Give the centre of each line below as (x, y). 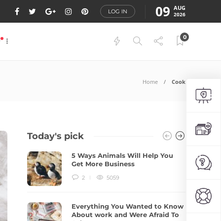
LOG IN (118, 11)
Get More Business (104, 164)
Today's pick (56, 136)
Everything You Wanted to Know (128, 206)
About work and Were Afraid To (126, 215)
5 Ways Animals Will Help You (123, 155)
